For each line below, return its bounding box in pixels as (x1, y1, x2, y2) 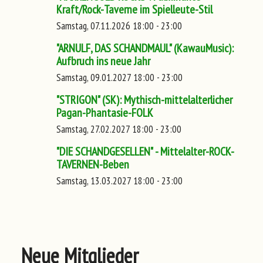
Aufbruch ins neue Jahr (56, 53, 150, 69)
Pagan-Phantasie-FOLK (56, 104, 153, 120)
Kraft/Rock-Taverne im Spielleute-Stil (56, 1, 213, 17)
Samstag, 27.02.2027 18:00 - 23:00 (56, 122, 181, 136)
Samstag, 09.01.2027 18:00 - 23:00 (56, 70, 183, 84)
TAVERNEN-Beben (56, 156, 129, 172)
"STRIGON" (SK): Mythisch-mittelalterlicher (56, 92, 232, 107)
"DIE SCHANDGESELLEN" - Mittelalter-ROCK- (56, 143, 234, 159)
